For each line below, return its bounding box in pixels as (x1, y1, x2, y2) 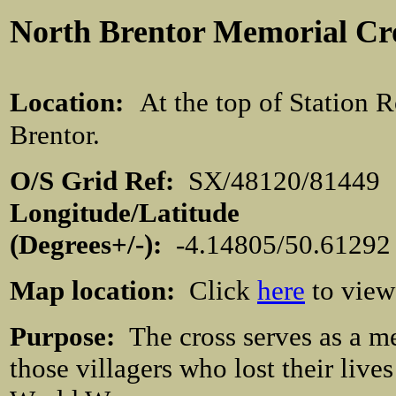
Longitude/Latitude (10, 197, 240, 228)
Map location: (10, 275, 182, 306)
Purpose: (10, 321, 129, 352)
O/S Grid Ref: (10, 165, 188, 196)
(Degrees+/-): (10, 229, 162, 260)
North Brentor (10, 14, 213, 49)
